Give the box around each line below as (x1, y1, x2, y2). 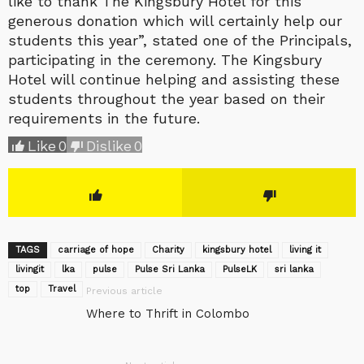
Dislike (86, 136, 132, 154)
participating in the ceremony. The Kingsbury (8, 50, 322, 68)
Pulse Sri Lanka (135, 263, 205, 275)
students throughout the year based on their (8, 89, 325, 107)
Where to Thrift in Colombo (86, 305, 249, 321)
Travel (48, 283, 76, 294)
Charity (152, 244, 184, 255)
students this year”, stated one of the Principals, (8, 31, 352, 49)
